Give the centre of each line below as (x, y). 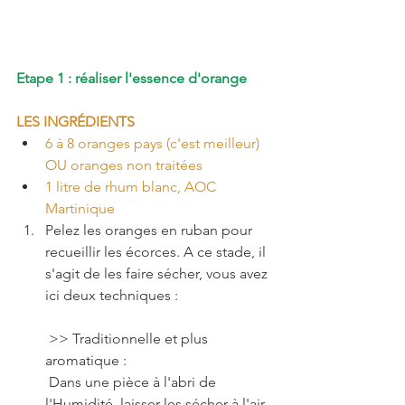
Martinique (80, 208)
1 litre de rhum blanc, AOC (132, 187)
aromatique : (88, 360)
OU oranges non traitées (124, 165)
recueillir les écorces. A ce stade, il (157, 252)
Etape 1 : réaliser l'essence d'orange (132, 78)
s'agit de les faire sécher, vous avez (158, 273)
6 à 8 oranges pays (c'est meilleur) (154, 143)
